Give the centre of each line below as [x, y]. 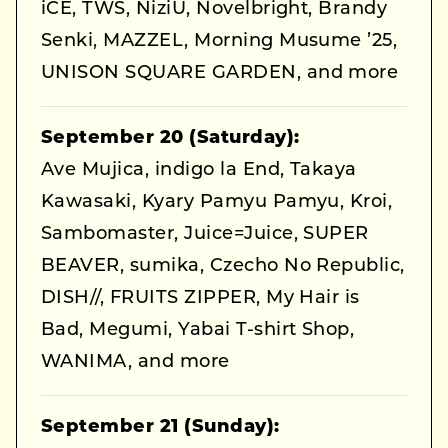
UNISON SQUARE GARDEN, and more [220, 74]
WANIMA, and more [135, 363]
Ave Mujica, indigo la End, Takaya [199, 171]
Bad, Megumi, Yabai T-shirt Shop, [198, 331]
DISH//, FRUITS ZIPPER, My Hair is [200, 299]
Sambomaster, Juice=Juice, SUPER [205, 235]
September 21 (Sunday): [160, 428]
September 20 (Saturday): [170, 139]
